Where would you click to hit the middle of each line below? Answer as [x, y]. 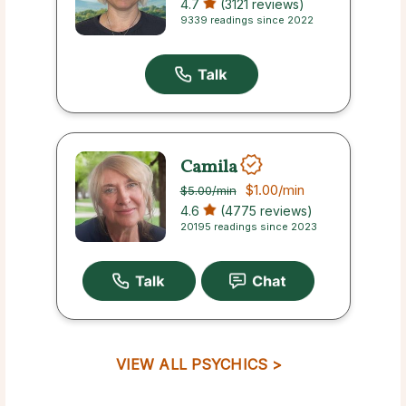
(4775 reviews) [264, 211]
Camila [208, 167]
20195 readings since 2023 [248, 227]
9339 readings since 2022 [246, 20]
